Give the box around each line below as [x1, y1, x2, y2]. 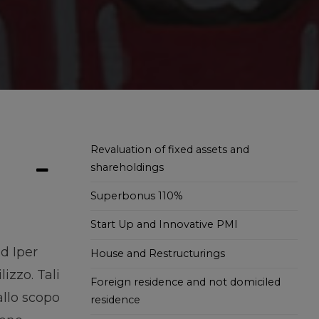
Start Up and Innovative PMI [90, 218, 238, 231]
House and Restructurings [90, 246, 225, 260]
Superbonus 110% [90, 189, 183, 203]
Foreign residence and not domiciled [90, 276, 281, 289]
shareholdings [90, 160, 164, 174]
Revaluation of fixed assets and [90, 142, 249, 156]
